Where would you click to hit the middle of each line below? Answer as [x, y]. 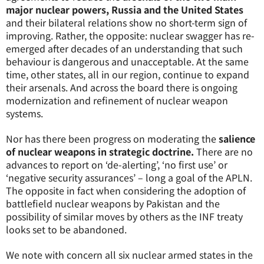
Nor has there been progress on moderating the [112, 138]
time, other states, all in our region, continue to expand [128, 74]
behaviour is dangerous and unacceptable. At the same [127, 61]
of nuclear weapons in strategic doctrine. [100, 151]
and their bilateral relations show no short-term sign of [126, 22]
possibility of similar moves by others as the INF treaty [124, 216]
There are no [223, 151]
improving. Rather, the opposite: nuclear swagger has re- [130, 35]
